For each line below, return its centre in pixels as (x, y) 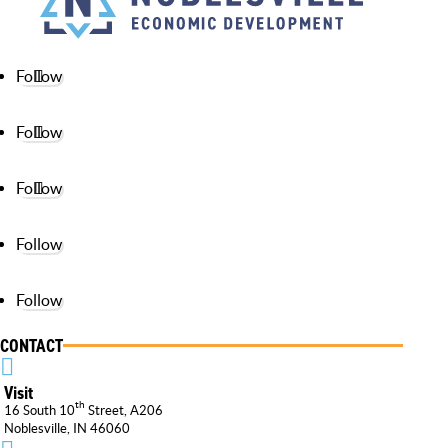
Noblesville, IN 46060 (67, 429)
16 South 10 (39, 411)
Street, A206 (124, 411)
